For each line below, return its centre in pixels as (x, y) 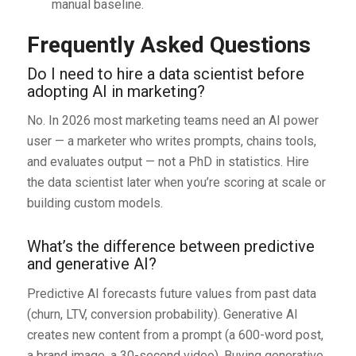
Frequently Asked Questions (168, 44)
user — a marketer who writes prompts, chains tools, (171, 141)
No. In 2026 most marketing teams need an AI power (172, 121)
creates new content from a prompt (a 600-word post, (175, 335)
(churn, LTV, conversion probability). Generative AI (162, 314)
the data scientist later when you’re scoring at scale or (176, 183)
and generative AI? (91, 264)
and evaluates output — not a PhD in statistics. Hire (168, 162)
